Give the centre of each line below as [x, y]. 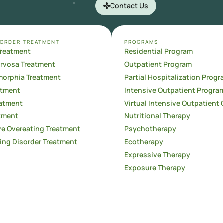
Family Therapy [149, 181]
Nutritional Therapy [157, 116]
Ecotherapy [144, 142]
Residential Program [158, 51]
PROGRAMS [141, 42]
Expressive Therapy [157, 155]
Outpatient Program [158, 64]
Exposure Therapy [155, 168]
